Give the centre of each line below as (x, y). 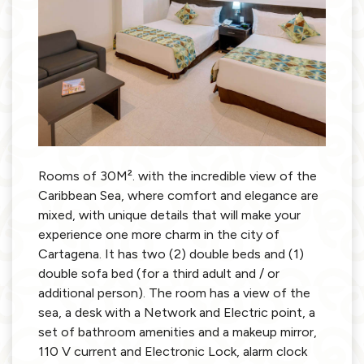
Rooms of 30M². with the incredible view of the (178, 175)
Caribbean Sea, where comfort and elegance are (178, 195)
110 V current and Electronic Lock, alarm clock (173, 351)
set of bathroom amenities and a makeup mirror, (178, 331)
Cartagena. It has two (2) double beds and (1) (171, 253)
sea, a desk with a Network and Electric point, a (177, 312)
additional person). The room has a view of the (174, 292)
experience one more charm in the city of (159, 234)
